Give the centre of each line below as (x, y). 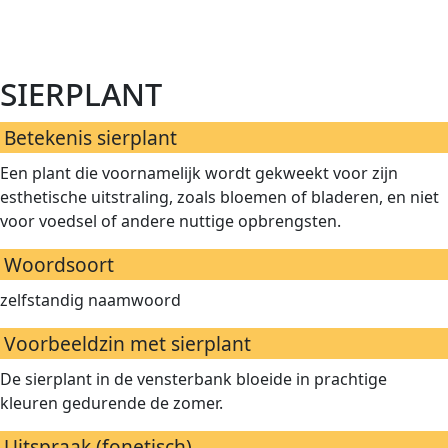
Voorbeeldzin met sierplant (127, 343)
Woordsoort (59, 264)
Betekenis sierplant (90, 137)
